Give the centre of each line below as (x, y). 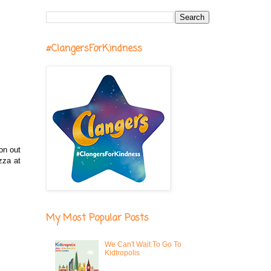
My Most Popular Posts (97, 218)
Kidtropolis (122, 253)
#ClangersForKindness (94, 49)
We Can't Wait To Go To (143, 245)
